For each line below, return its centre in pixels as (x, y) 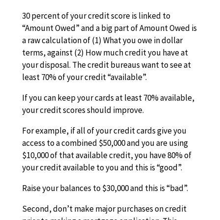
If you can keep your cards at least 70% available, (108, 98)
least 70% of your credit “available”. (85, 77)
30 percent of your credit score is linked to (96, 16)
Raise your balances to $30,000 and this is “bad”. (105, 188)
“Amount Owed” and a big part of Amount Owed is (109, 28)
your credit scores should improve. (83, 110)
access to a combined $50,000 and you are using (105, 143)
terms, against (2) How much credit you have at (105, 53)
